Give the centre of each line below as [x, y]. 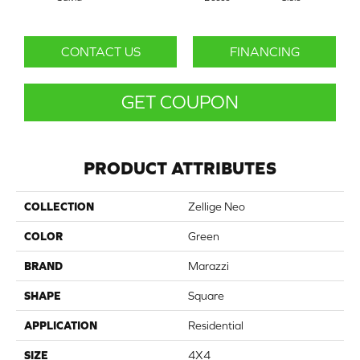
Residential [216, 326]
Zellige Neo [217, 207]
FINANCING [264, 52]
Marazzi [209, 266]
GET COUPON [180, 102]
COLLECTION [59, 207]
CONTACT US [100, 52]
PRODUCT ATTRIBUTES [180, 169]
